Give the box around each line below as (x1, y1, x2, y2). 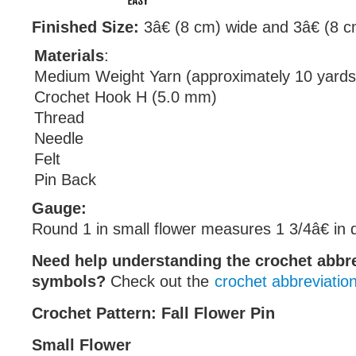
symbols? (32, 273, 110, 290)
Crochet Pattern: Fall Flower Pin (32, 304, 275, 322)
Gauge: (32, 199, 87, 217)
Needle (34, 130, 83, 147)
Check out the (110, 273, 214, 290)
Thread (34, 109, 84, 126)
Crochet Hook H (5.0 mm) (34, 88, 217, 106)
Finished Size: (32, 18, 139, 36)
